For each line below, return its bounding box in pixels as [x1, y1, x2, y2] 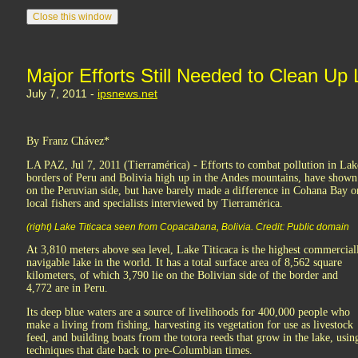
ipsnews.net [97, 87, 157, 100]
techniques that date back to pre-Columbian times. [26, 344, 253, 356]
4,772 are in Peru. [26, 282, 108, 294]
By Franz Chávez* [26, 135, 109, 147]
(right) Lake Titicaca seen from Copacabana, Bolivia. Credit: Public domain [26, 221, 349, 233]
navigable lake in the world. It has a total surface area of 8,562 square [26, 257, 342, 268]
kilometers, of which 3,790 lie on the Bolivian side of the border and [26, 269, 338, 281]
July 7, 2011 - [26, 87, 97, 100]
